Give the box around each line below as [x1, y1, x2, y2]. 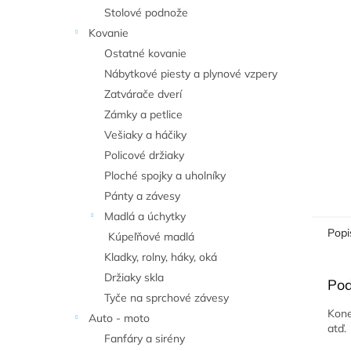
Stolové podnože [104, 5, 188, 20]
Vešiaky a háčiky [104, 128, 186, 142]
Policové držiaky [104, 148, 184, 162]
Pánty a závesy [104, 189, 180, 203]
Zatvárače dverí [104, 87, 182, 101]
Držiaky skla [104, 270, 164, 284]
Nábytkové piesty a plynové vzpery [104, 67, 277, 81]
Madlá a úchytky [104, 209, 186, 223]
